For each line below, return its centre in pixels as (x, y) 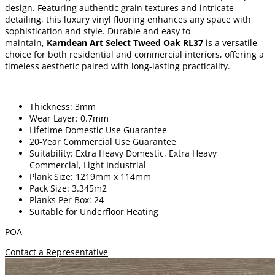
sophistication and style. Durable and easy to (98, 31)
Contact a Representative (56, 252)
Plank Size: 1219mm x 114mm (90, 176)
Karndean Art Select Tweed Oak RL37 (124, 42)
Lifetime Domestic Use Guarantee (98, 130)
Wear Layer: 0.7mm (69, 118)
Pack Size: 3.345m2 (68, 188)
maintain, (25, 42)
